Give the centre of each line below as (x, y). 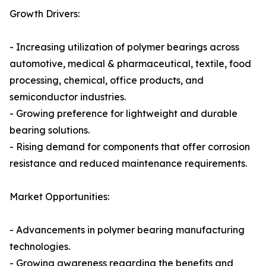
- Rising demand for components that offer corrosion (130, 147)
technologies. (40, 247)
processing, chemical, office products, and (107, 80)
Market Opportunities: (59, 197)
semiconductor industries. (68, 97)
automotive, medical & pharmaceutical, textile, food (130, 64)
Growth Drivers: (45, 14)
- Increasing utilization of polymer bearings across (124, 47)
